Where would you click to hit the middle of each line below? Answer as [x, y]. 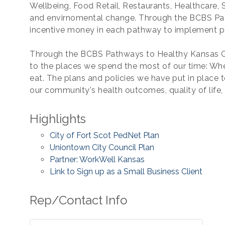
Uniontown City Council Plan [102, 147]
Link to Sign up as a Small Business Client [126, 172]
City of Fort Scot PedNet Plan [104, 135]
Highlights [58, 119]
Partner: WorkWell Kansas [97, 159]
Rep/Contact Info [79, 200]
